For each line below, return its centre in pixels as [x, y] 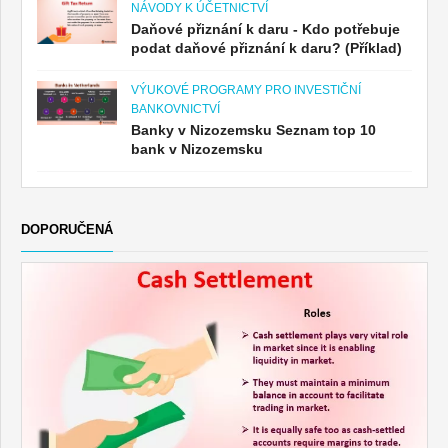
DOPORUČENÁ [67, 229]
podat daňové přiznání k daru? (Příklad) [266, 47]
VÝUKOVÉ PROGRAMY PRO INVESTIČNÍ [246, 89]
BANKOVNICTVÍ [175, 108]
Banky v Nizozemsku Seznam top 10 [253, 129]
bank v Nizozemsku [197, 148]
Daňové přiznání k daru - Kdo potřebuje [265, 28]
